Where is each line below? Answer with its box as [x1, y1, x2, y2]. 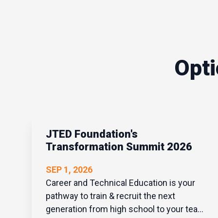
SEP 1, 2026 [45, 164, 92, 175]
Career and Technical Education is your [45, 177, 195, 188]
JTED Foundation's [45, 127, 138, 140]
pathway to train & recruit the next [45, 190, 175, 201]
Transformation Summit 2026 [45, 140, 192, 153]
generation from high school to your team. [45, 203, 207, 214]
